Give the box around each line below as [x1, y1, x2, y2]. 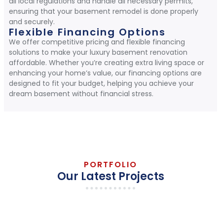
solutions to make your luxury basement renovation [9, 47, 187, 58]
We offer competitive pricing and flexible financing [9, 37, 185, 47]
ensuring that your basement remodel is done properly [9, 6, 198, 17]
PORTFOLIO [84, 159, 137, 171]
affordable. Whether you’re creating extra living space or [9, 58, 204, 68]
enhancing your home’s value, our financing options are [9, 68, 202, 78]
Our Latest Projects [57, 169, 164, 184]
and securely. [9, 17, 55, 27]
